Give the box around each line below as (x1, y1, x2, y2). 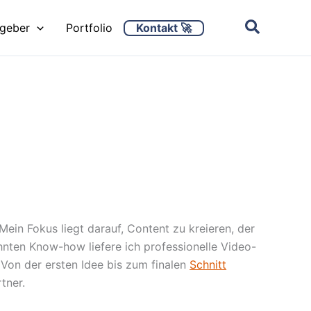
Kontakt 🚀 (135, 20, 192, 35)
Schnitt (190, 258, 227, 272)
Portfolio (65, 21, 112, 35)
